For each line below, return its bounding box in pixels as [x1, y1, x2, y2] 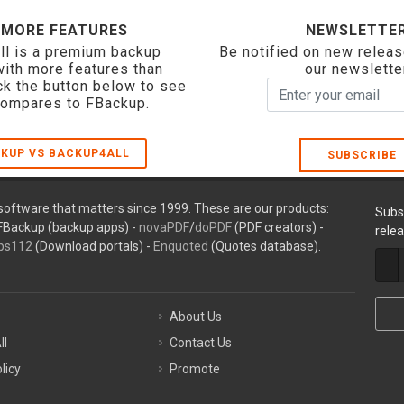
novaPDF [138, 220, 189, 234]
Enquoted [152, 239, 208, 253]
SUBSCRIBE [320, 149, 398, 161]
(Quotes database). [207, 239, 321, 253]
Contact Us [170, 335, 233, 350]
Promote [170, 362, 221, 376]
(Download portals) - [32, 239, 153, 253]
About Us [170, 309, 223, 324]
